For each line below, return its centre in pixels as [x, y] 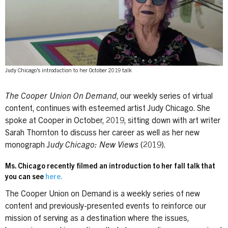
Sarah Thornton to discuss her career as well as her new [102, 133]
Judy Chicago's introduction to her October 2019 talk [68, 71]
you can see [25, 177]
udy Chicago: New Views [95, 145]
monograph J [28, 145]
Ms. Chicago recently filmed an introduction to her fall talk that [110, 167]
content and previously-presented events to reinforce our [106, 206]
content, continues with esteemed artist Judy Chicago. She [108, 109]
